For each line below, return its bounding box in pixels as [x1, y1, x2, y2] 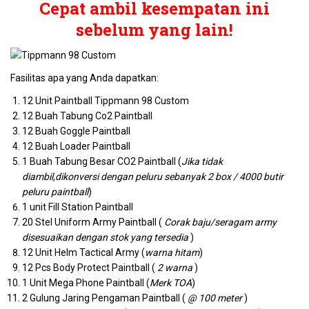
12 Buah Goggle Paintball [22, 126, 130, 137]
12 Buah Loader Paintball [22, 141, 130, 152]
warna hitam [145, 247, 199, 258]
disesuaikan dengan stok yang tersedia [22, 232, 188, 243]
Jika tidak [181, 156, 223, 167]
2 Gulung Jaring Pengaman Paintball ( [22, 292, 188, 303]
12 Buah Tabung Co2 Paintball [22, 110, 152, 121]
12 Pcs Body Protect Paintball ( [22, 262, 157, 273]
